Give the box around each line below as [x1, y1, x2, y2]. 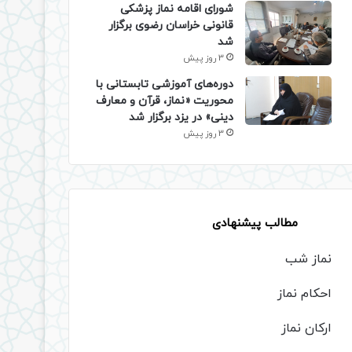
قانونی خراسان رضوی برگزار [108, 17, 233, 33]
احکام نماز [277, 285, 332, 303]
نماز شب [285, 251, 332, 269]
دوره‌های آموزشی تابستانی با [96, 77, 233, 93]
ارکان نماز [281, 320, 332, 338]
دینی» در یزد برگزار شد [129, 110, 233, 126]
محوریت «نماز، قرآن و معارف [96, 93, 233, 109]
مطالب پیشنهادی [212, 215, 298, 233]
